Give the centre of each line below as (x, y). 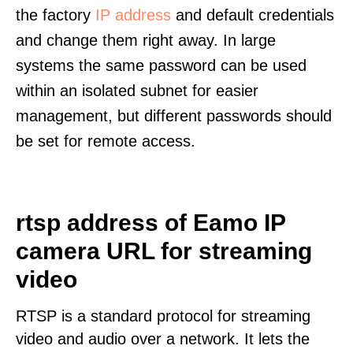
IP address (133, 15)
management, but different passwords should (174, 116)
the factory (56, 15)
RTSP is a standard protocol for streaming (163, 316)
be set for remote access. (106, 141)
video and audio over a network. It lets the (163, 339)
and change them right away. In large (146, 40)
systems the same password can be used (161, 65)
